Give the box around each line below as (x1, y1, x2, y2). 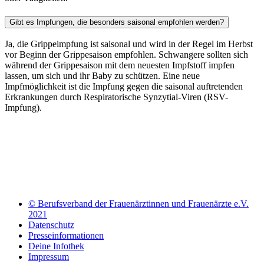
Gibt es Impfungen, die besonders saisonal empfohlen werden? (9, 17, 224, 27)
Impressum (28, 252, 69, 262)
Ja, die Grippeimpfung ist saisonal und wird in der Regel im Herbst (5, 39, 253, 49)
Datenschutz (28, 220, 74, 230)
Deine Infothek (28, 241, 84, 252)
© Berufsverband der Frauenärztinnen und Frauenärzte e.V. (28, 199, 249, 209)
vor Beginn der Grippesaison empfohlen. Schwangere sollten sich (5, 49, 248, 60)
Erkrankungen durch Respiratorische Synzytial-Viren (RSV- (5, 92, 228, 103)
